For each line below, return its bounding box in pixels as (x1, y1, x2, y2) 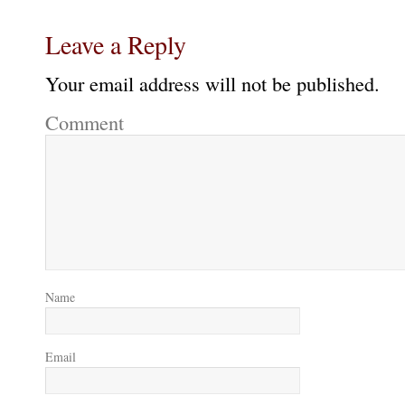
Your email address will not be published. (45, 70, 380, 98)
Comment (45, 108, 124, 137)
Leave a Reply (45, 27, 186, 62)
